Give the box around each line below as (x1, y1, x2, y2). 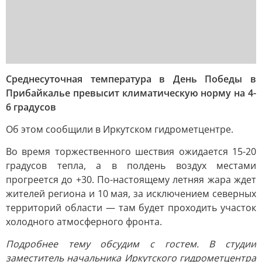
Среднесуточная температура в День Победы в (6, 73, 256, 85)
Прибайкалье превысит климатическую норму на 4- (6, 87, 256, 99)
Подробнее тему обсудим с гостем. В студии (6, 237, 256, 250)
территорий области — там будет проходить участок (6, 201, 256, 214)
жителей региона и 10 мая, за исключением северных (6, 187, 256, 200)
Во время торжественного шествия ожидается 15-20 (6, 145, 256, 158)
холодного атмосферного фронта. (6, 215, 162, 228)
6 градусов (6, 101, 56, 113)
